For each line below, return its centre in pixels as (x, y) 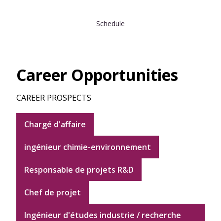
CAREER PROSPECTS (54, 98)
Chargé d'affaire (55, 125)
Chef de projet (52, 193)
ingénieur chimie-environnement (87, 147)
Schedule (110, 24)
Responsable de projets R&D (79, 170)
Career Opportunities (97, 75)
